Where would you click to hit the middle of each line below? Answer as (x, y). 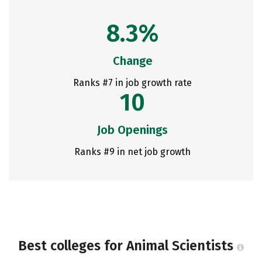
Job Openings (132, 130)
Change (132, 61)
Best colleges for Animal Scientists (127, 246)
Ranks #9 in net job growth (132, 152)
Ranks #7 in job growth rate (132, 83)
